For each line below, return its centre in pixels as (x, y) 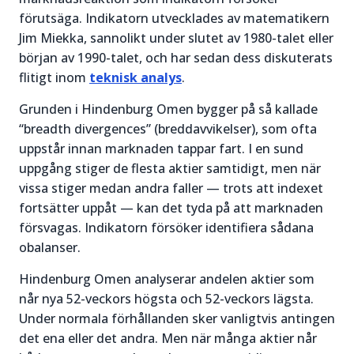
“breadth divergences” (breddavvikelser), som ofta (168, 129)
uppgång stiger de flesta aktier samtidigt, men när (170, 168)
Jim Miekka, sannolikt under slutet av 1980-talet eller (176, 38)
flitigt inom (54, 77)
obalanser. (50, 247)
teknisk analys (136, 77)
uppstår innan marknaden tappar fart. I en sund (161, 149)
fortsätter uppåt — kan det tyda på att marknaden (171, 208)
